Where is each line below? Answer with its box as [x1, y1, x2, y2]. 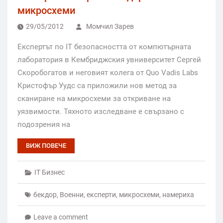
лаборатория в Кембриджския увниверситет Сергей [17, 55, 201, 65]
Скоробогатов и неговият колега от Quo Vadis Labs [17, 68, 198, 78]
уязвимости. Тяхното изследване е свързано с [17, 107, 184, 116]
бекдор [33, 191, 57, 199]
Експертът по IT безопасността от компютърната [17, 42, 191, 52]
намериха [162, 191, 194, 199]
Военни [60, 191, 84, 199]
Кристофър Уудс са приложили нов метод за [17, 81, 177, 91]
